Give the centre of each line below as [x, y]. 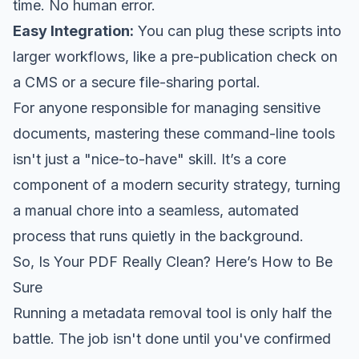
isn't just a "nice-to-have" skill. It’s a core [149, 159]
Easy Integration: [73, 30]
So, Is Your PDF [67, 261]
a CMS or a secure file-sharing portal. [137, 82]
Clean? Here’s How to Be [247, 261]
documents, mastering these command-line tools [174, 133]
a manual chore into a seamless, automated [156, 210]
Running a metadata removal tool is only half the [172, 313]
